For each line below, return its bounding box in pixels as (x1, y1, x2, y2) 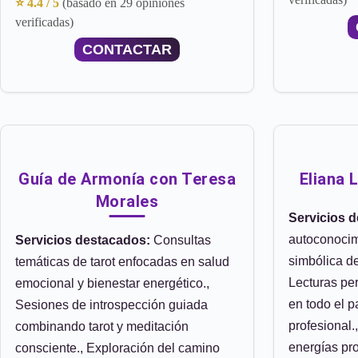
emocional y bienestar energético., (15, 276, 209, 290)
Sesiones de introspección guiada (15, 298, 208, 312)
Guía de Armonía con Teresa (18, 169, 236, 189)
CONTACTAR (82, 42, 172, 58)
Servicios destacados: (15, 233, 150, 247)
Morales (95, 192, 159, 211)
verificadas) (15, 15, 74, 29)
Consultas (150, 233, 211, 247)
